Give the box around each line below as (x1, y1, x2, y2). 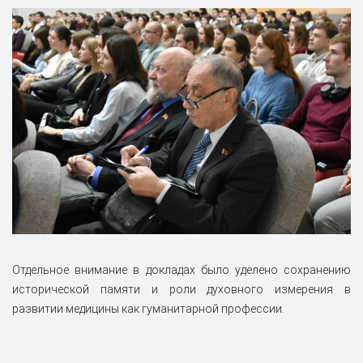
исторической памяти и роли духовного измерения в (12, 283, 351, 297)
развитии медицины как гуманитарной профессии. (12, 302, 284, 316)
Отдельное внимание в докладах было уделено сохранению (12, 263, 351, 277)
